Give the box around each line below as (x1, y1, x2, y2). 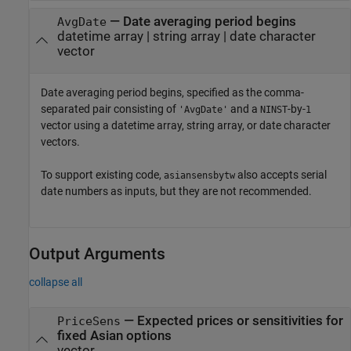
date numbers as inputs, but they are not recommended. (41, 184, 312, 197)
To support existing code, (41, 168, 164, 181)
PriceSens (56, 315, 121, 327)
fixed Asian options (56, 328, 172, 343)
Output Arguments (29, 244, 165, 263)
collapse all (29, 276, 82, 288)
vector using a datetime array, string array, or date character (41, 118, 331, 132)
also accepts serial (235, 168, 327, 181)
